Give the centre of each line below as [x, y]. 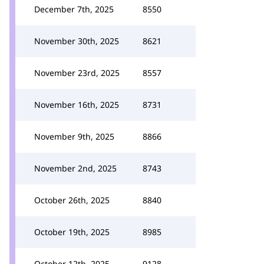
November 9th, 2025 [74, 136]
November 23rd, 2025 [77, 73]
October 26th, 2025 [72, 200]
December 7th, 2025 [74, 9]
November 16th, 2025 [77, 105]
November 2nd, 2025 [75, 168]
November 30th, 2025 [77, 41]
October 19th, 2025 [72, 232]
